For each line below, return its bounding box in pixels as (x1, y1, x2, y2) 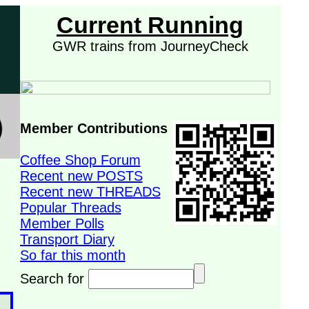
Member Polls (19, 216, 104, 231)
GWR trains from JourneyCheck (52, 39, 248, 54)
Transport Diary (19, 232, 114, 247)
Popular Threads (19, 200, 121, 215)
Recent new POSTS (19, 168, 143, 183)
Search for (19, 271, 88, 286)
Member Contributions (19, 121, 168, 136)
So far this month (19, 248, 126, 263)
